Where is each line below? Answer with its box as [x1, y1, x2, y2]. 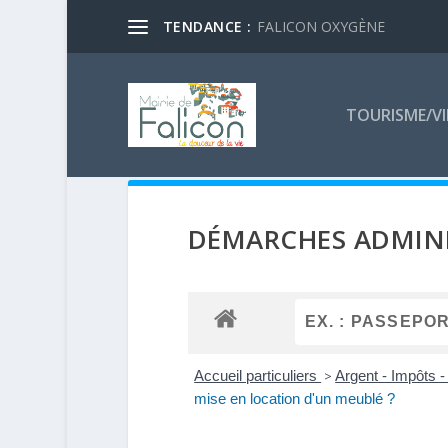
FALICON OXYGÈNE [256, 16, 385, 36]
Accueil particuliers [194, 366, 322, 384]
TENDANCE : [162, 16, 252, 36]
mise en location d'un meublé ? [194, 389, 396, 407]
